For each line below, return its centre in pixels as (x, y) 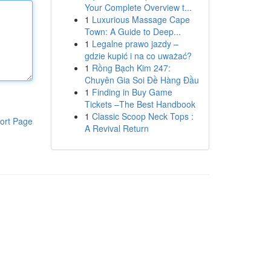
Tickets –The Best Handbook (140, 104)
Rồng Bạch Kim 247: (131, 68)
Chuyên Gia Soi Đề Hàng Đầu (142, 80)
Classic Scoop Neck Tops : (142, 116)
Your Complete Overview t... (138, 7)
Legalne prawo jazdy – (135, 44)
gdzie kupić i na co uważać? (138, 56)
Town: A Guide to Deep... (132, 31)
